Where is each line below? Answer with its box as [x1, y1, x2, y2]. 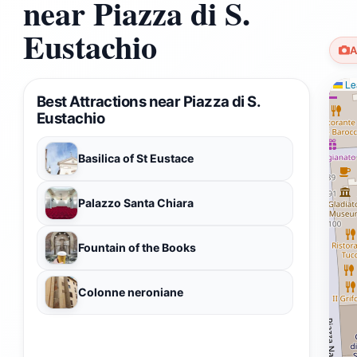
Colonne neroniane [78, 284, 183, 299]
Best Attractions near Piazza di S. [37, 92, 261, 110]
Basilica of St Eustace [78, 151, 194, 165]
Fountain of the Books [78, 240, 196, 254]
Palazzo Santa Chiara [78, 195, 194, 210]
